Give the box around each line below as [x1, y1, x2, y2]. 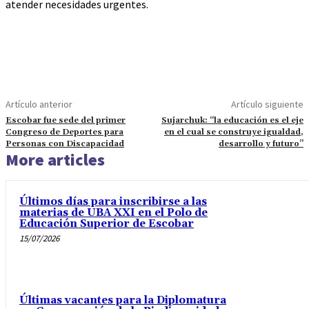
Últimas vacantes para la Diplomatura [19, 293, 226, 307]
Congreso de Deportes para [6, 127, 123, 138]
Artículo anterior [6, 98, 72, 111]
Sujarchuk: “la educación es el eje [161, 115, 303, 126]
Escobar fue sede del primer [6, 115, 126, 126]
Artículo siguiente [230, 98, 303, 111]
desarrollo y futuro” [218, 139, 303, 150]
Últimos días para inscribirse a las [19, 195, 207, 209]
